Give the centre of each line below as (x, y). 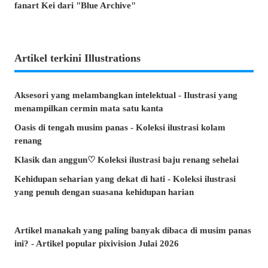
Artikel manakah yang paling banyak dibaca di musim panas (133, 230)
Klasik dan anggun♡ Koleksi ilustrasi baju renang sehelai (127, 159)
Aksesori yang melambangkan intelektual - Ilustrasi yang (126, 95)
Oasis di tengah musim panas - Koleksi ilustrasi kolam (120, 127)
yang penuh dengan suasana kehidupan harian (104, 192)
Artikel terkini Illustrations (77, 58)
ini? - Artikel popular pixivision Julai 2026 (97, 243)
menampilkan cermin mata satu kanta (89, 108)
